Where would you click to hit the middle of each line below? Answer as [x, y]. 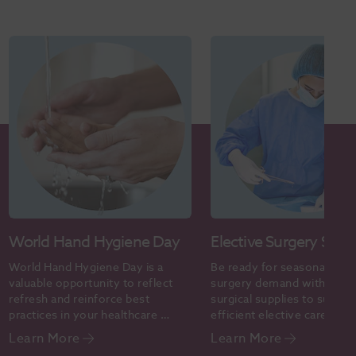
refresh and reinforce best [79, 299]
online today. [246, 331]
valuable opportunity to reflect [91, 283]
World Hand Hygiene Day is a [86, 267]
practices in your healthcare [83, 315]
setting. [30, 331]
